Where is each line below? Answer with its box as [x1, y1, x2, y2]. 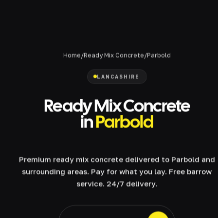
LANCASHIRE [96, 73, 140, 80]
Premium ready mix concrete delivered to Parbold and [18, 154, 215, 163]
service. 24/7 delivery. [76, 179, 157, 188]
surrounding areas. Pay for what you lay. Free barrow [22, 166, 212, 176]
